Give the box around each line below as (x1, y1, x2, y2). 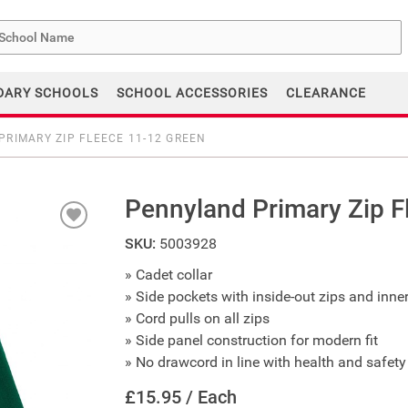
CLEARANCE (286, 85, 366, 100)
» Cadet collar (124, 265, 212, 283)
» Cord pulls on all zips (124, 309, 270, 327)
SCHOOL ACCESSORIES (117, 85, 268, 100)
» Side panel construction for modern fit (124, 331, 378, 349)
